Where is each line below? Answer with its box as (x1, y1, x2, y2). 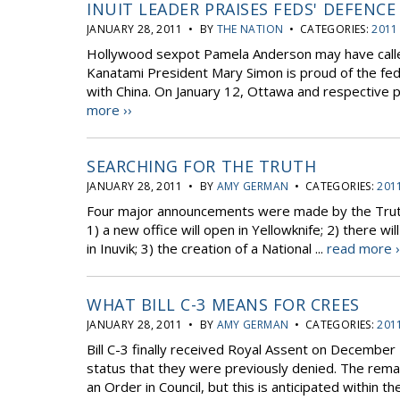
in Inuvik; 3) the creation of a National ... (87, 239, 327, 257)
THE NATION (216, 21, 284, 37)
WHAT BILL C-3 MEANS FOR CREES (87, 294, 360, 315)
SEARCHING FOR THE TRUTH (87, 155, 317, 177)
